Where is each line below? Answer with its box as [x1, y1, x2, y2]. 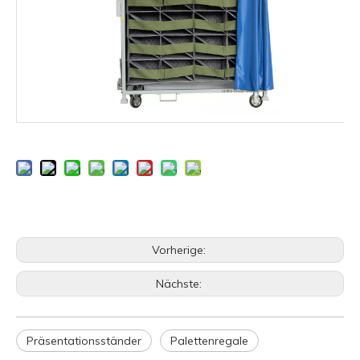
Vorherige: [151, 242, 209, 257]
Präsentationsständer [27, 333, 141, 348]
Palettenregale [170, 333, 248, 348]
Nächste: [155, 276, 205, 291]
